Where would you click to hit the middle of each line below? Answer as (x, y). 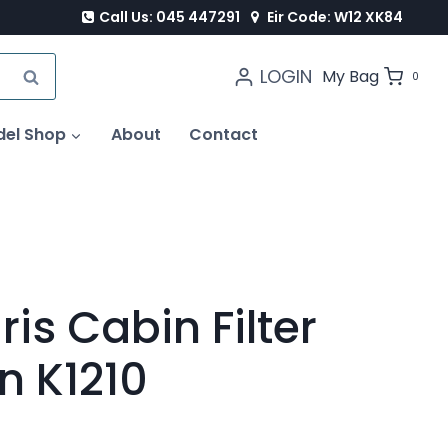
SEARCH (52, 77)
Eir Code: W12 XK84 (334, 16)
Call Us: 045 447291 (170, 16)
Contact (224, 134)
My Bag (350, 77)
